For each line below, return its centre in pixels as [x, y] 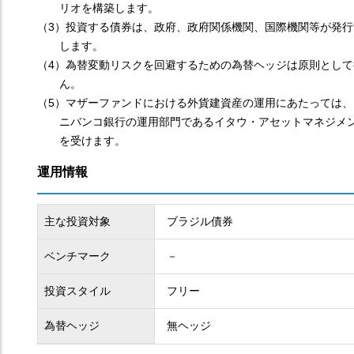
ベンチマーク [77, 256]
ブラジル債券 [200, 221]
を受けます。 [92, 141]
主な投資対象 [77, 221]
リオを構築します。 [109, 8]
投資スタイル [77, 291]
